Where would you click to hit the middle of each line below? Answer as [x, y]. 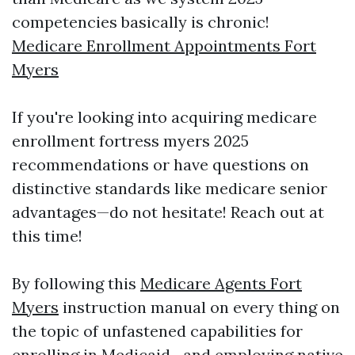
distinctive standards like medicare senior [170, 188]
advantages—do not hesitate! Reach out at [168, 212]
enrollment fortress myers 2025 [130, 141]
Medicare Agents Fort [221, 283]
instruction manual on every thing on [199, 307]
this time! [47, 236]
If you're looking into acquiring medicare [164, 117]
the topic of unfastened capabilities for [157, 331]
